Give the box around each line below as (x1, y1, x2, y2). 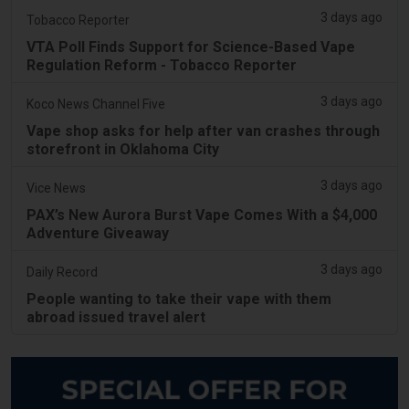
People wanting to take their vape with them (26, 289, 331, 308)
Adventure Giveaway (26, 224, 169, 242)
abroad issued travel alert (26, 308, 205, 326)
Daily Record (26, 264, 98, 279)
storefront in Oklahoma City (26, 140, 219, 158)
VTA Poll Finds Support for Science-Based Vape (26, 37, 355, 56)
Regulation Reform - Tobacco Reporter (26, 56, 297, 74)
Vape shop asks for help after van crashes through (26, 121, 380, 140)
